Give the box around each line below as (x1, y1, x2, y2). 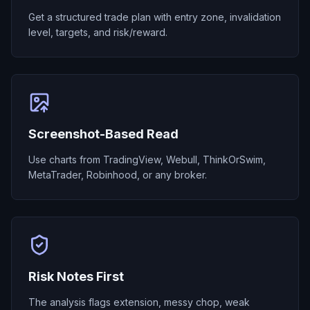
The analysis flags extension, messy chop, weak (28, 296, 250, 308)
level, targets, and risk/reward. (28, 26, 167, 38)
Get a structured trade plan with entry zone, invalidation (28, 11, 281, 23)
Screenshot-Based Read (28, 127, 179, 141)
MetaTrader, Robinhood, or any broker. (28, 169, 207, 181)
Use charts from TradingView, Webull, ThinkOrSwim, (28, 154, 266, 165)
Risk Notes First (28, 269, 124, 284)
